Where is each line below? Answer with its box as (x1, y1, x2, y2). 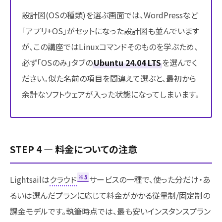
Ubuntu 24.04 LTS (94, 56, 161, 68)
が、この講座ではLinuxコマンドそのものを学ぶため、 (22, 40, 198, 53)
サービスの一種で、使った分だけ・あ (89, 173, 211, 185)
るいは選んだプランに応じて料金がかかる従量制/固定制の (10, 189, 210, 201)
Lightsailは (10, 173, 50, 185)
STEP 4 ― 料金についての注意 (10, 142, 137, 156)
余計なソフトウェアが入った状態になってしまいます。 (22, 88, 199, 100)
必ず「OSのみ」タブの (22, 56, 93, 68)
